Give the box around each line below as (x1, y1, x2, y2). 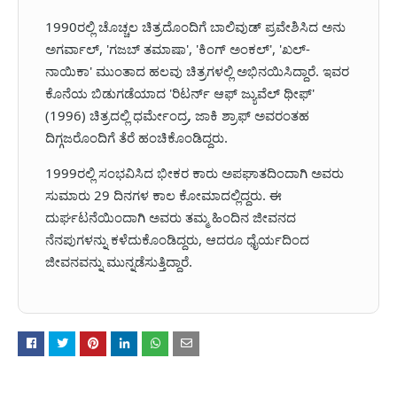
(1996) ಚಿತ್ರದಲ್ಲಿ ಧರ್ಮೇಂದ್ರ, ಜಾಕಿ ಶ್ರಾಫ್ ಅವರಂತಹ (45, 106, 309, 125)
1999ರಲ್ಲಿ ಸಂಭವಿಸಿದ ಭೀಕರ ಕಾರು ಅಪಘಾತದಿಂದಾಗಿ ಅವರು (45, 164, 344, 183)
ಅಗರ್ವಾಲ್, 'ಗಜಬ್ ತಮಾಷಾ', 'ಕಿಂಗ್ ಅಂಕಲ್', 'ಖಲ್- (45, 40, 310, 58)
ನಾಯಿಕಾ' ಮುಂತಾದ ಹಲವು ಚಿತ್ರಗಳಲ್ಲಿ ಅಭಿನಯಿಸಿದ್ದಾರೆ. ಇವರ (45, 62, 349, 81)
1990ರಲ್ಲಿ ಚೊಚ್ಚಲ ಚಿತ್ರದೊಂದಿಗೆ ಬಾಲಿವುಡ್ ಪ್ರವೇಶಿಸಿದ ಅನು (45, 18, 346, 36)
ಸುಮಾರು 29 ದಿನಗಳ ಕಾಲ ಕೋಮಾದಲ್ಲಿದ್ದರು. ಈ (45, 186, 282, 205)
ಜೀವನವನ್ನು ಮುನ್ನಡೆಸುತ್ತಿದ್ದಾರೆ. (45, 253, 192, 271)
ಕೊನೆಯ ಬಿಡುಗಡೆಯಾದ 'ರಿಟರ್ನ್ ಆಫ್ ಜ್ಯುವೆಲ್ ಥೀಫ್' (45, 84, 315, 103)
